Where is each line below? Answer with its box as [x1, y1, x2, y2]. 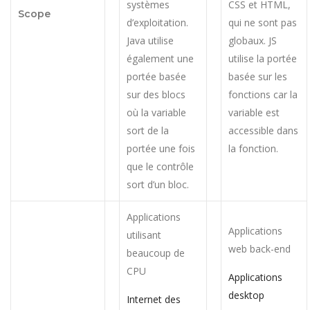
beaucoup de [127, 246, 185, 259]
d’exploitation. [127, 15, 188, 29]
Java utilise [127, 33, 174, 47]
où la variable [127, 105, 186, 119]
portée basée [127, 69, 186, 83]
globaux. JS [228, 33, 277, 47]
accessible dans [228, 123, 298, 137]
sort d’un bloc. [127, 177, 189, 191]
